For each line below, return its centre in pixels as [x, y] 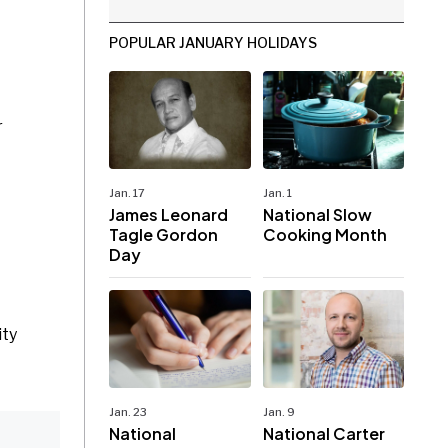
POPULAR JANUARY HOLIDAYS [213, 42]
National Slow [317, 214]
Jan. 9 [278, 412]
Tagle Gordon [164, 234]
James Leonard [169, 214]
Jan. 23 [128, 412]
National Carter [323, 434]
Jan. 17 [127, 192]
